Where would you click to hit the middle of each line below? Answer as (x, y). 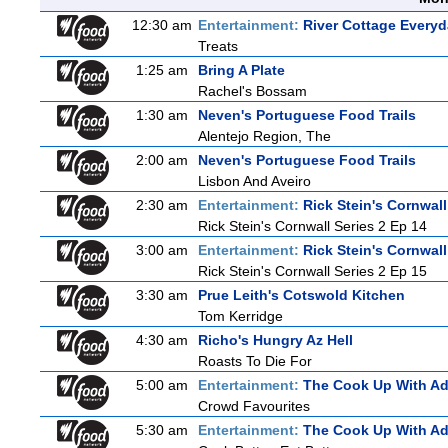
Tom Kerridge (240, 316)
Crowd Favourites (254, 406)
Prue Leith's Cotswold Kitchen (301, 295)
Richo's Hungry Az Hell (275, 340)
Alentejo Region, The (264, 136)
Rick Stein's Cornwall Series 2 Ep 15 (312, 271)
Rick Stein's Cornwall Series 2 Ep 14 (312, 226)
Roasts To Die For (255, 361)
